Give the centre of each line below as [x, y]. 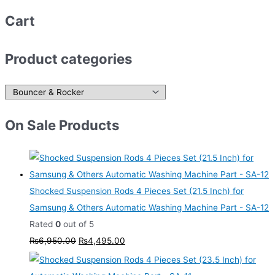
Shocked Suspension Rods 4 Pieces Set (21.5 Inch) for [137, 191]
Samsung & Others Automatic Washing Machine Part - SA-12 [149, 208]
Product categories [68, 59]
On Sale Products [62, 125]
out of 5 [77, 224]
